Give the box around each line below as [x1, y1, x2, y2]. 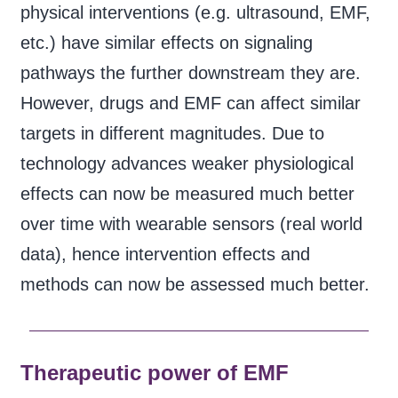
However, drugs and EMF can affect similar [20, 92, 361, 113]
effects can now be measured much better [20, 183, 354, 203]
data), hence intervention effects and [20, 243, 310, 264]
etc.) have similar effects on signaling [20, 32, 313, 52]
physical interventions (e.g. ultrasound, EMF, [20, 2, 370, 22]
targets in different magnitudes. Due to [20, 123, 324, 143]
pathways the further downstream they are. [20, 62, 361, 83]
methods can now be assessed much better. [20, 274, 370, 294]
